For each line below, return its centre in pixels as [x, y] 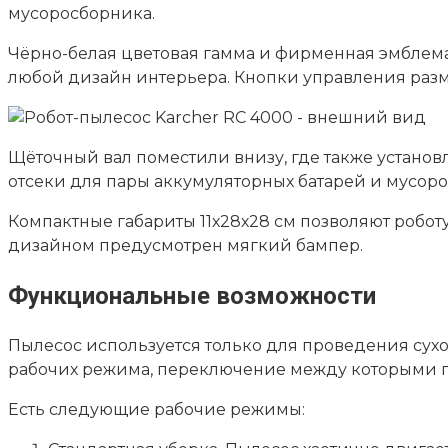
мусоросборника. [81, 13]
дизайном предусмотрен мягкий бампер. [185, 245]
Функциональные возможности [192, 295]
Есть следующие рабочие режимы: [156, 409]
